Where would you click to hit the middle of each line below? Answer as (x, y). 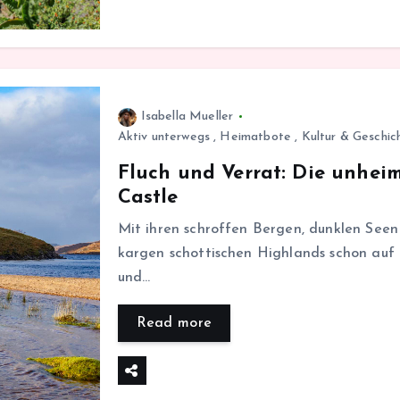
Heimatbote (256, 137)
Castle (148, 197)
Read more (174, 323)
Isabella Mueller (187, 116)
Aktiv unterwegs (163, 137)
